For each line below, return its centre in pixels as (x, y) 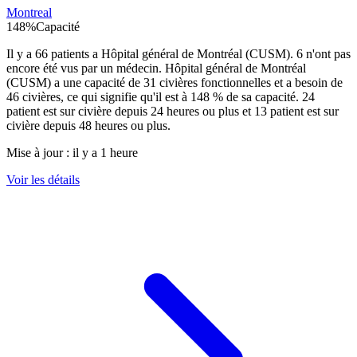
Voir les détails (43, 180)
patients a (75, 54)
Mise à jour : (39, 153)
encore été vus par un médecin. (86, 69)
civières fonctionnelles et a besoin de (249, 83)
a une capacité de (97, 83)
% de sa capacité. (256, 97)
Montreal (29, 13)
